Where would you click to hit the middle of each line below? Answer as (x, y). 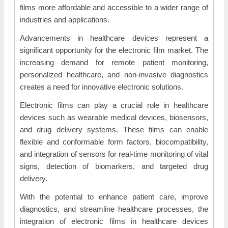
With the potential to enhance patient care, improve (114, 197)
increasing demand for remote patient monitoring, (114, 62)
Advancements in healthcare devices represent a (114, 38)
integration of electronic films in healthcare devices (114, 221)
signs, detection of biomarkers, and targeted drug (114, 166)
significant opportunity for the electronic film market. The (114, 50)
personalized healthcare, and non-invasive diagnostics (114, 75)
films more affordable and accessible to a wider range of (114, 7)
